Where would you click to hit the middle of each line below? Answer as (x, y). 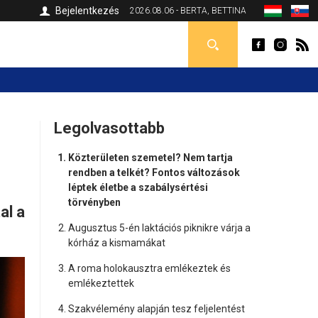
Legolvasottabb (109, 128)
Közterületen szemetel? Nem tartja (150, 158)
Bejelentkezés (87, 11)
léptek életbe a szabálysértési (138, 187)
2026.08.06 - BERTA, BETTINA (188, 11)
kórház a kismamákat (116, 243)
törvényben (94, 202)
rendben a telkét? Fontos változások (154, 172)
